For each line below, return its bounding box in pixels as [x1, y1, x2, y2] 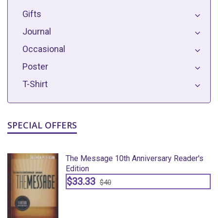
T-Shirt [22, 79, 48, 89]
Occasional [22, 44, 65, 54]
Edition [65, 164, 89, 173]
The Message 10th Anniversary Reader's [65, 154, 203, 163]
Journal [22, 26, 51, 36]
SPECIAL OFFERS [7, 119, 77, 131]
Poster [22, 61, 48, 72]
